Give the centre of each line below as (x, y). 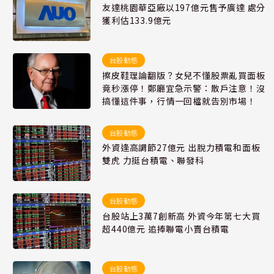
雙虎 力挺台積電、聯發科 (153, 161)
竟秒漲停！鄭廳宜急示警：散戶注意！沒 (184, 88)
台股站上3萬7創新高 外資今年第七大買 (181, 216)
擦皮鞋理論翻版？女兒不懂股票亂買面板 (184, 76)
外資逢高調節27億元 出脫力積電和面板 (181, 148)
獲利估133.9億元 (137, 20)
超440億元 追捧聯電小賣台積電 (166, 228)
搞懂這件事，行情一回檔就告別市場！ (179, 101)
